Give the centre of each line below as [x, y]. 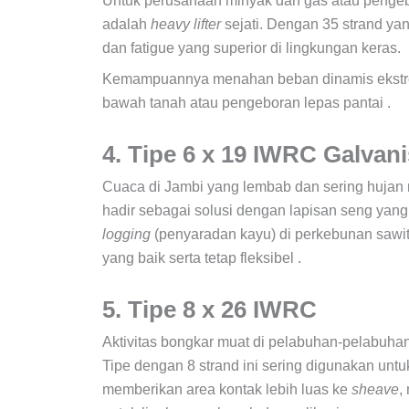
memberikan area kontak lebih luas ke [227, 389]
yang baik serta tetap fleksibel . [202, 257]
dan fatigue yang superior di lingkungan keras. [252, 47]
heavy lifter [186, 24]
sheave [375, 389]
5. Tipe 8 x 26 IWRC [213, 309]
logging [126, 234]
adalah [126, 24]
